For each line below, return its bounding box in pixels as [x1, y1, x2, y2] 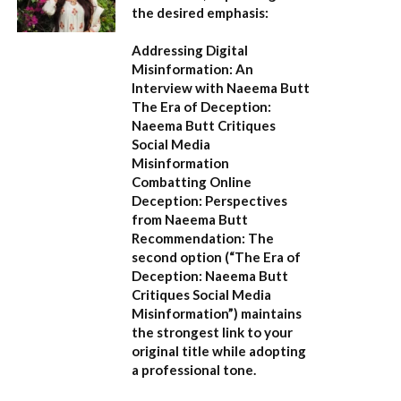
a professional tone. [132, 361, 256, 378]
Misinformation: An [132, 60, 253, 77]
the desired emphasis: [132, 4, 269, 21]
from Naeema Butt [132, 210, 248, 227]
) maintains [234, 304, 302, 321]
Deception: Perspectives [132, 192, 287, 209]
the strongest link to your [132, 323, 293, 340]
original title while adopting [132, 342, 306, 359]
